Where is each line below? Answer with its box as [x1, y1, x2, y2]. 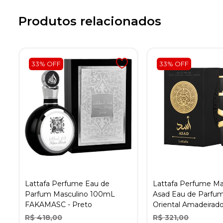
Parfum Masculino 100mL [25, 189, 115, 199]
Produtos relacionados [18, 13, 161, 28]
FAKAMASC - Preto [25, 200, 92, 209]
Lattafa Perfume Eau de [25, 179, 110, 188]
